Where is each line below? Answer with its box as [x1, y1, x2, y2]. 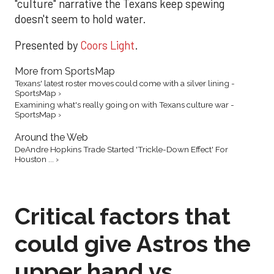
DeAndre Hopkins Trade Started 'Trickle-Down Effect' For [15, 144, 228, 154]
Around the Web [15, 131, 88, 143]
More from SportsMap [15, 65, 115, 77]
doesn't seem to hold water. [15, 12, 146, 26]
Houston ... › [15, 154, 59, 164]
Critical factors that [15, 202, 231, 230]
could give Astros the [15, 229, 251, 257]
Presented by [15, 39, 80, 53]
